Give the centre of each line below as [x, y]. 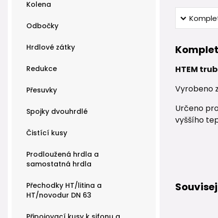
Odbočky [42, 26]
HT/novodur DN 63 [59, 195]
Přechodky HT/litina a [64, 185]
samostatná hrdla [59, 164]
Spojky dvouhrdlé [57, 111]
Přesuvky [42, 90]
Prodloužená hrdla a [63, 154]
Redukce [42, 68]
